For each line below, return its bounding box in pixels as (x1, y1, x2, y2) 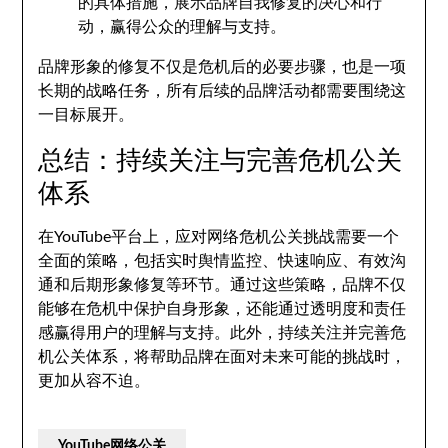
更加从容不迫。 (38, 373, 151, 389)
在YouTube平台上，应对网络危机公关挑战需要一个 (38, 229, 400, 245)
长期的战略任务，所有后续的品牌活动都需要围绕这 (38, 83, 407, 99)
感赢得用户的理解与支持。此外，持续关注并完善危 (38, 325, 407, 341)
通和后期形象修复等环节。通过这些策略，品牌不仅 (38, 277, 407, 293)
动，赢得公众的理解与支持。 (78, 19, 287, 35)
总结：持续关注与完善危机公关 (38, 141, 403, 177)
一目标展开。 (38, 107, 135, 123)
